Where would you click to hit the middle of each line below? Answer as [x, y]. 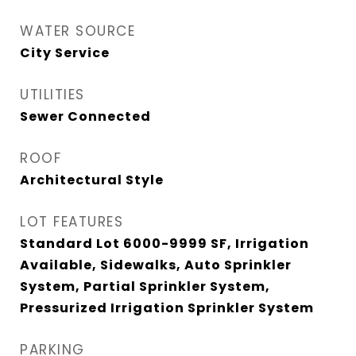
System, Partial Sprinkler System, [145, 286]
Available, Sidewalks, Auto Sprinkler [156, 265]
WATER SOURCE [77, 31]
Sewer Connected [85, 116]
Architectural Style [92, 180]
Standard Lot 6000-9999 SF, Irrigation [164, 244]
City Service [65, 53]
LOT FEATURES [72, 222]
